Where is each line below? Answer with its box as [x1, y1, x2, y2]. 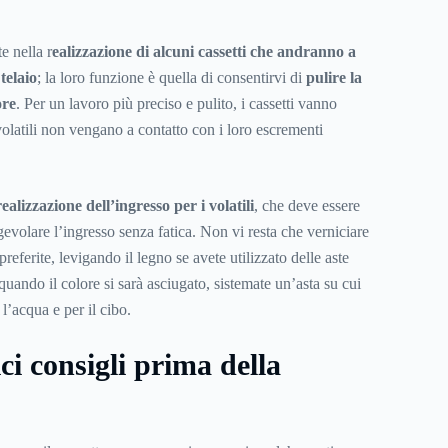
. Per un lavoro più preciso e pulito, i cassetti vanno [15, 95, 337, 113]
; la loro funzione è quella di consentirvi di [36, 69, 306, 87]
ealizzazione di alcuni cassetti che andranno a [51, 43, 356, 61]
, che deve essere [253, 197, 360, 215]
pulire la [305, 69, 362, 87]
